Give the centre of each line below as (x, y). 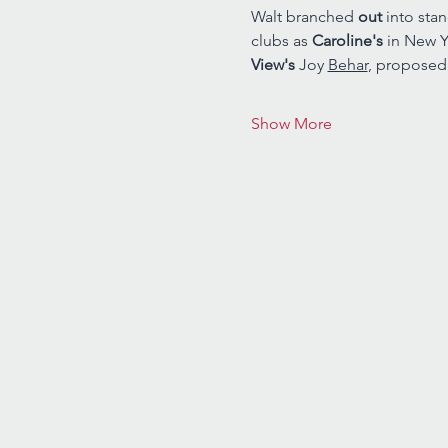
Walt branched (304, 16)
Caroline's (349, 40)
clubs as (281, 40)
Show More (291, 123)
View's (274, 64)
